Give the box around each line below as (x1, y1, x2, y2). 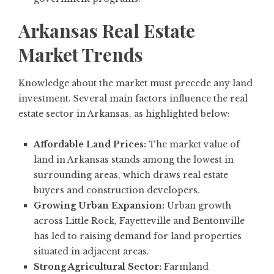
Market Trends (18, 42, 143, 67)
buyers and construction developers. (34, 185, 200, 196)
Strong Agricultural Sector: (34, 261, 161, 273)
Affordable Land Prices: (34, 139, 146, 150)
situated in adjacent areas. (34, 246, 149, 257)
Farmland (161, 261, 209, 273)
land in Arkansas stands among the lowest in (34, 154, 234, 166)
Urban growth (165, 200, 231, 212)
